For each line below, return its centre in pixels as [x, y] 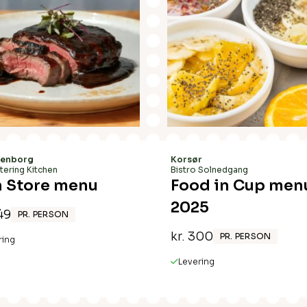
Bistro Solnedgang [209, 170]
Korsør [186, 159]
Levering [196, 261]
